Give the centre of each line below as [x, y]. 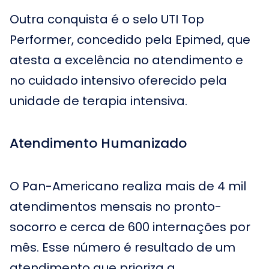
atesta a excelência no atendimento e [126, 60]
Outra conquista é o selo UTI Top [107, 19]
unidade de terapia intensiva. [98, 101]
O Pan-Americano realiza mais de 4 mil [128, 186]
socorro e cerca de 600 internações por [130, 227]
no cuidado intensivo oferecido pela [118, 80]
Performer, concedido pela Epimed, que [130, 40]
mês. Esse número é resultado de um [122, 247]
